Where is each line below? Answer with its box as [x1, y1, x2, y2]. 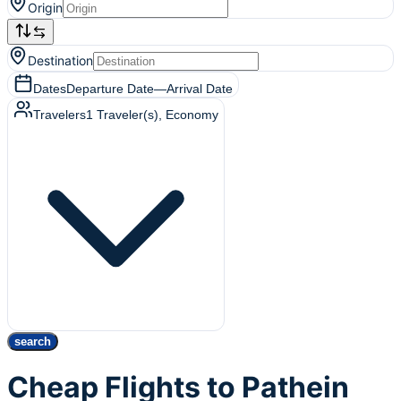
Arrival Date [166, 81, 233, 96]
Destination [28, 53, 93, 68]
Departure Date [66, 81, 154, 96]
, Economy [158, 107, 218, 122]
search [14, 335, 51, 348]
